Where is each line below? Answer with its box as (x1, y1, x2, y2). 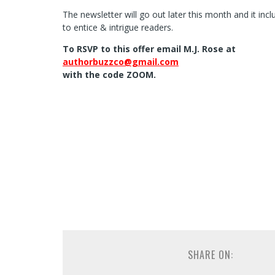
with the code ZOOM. (63, 69, 156, 80)
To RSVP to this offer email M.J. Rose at (63, 43, 236, 55)
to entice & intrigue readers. (63, 21, 173, 33)
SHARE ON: (187, 247, 233, 262)
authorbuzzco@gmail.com (63, 56, 179, 68)
